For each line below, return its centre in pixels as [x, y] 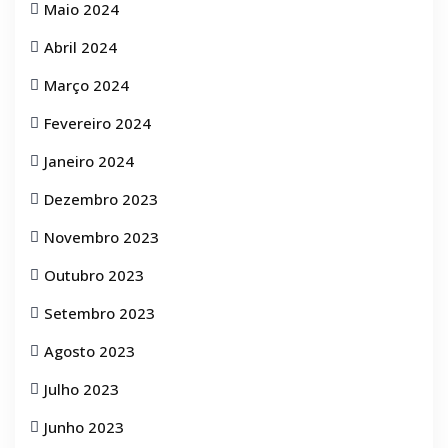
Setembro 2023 [99, 313]
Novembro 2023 [101, 237]
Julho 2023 [81, 389]
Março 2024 [86, 85]
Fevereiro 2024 [97, 123]
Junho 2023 [84, 427]
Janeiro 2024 [89, 161]
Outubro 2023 [94, 275]
